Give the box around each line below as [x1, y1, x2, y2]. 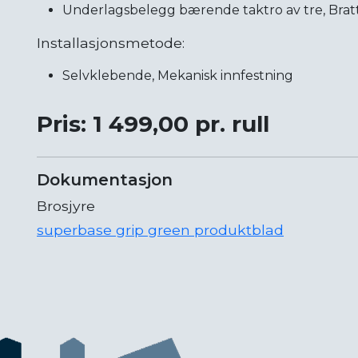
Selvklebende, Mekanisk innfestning [62, 68, 293, 84]
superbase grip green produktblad [37, 221, 284, 239]
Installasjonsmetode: [37, 34, 185, 52]
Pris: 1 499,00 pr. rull [37, 110, 269, 138]
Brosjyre [37, 197, 95, 215]
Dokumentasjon [37, 170, 173, 190]
